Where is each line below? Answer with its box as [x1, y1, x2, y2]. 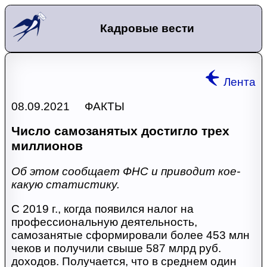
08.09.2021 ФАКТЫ [11, 100, 125, 113]
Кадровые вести [100, 21, 195, 35]
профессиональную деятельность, [11, 215, 197, 228]
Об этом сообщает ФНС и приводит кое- [11, 164, 240, 178]
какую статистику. [11, 178, 120, 191]
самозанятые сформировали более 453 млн [11, 228, 250, 241]
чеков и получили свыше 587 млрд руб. [11, 241, 221, 254]
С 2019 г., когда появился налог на [11, 202, 194, 215]
